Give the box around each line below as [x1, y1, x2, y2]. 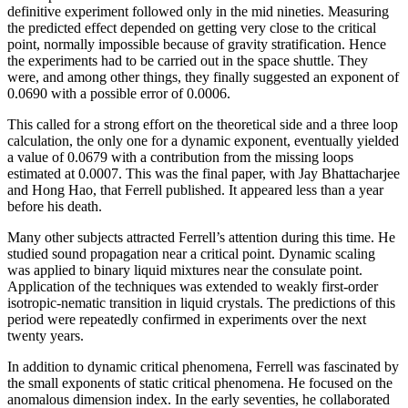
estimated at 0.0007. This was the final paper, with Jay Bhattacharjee [7, 165, 400, 181]
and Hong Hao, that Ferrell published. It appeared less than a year [7, 181, 383, 198]
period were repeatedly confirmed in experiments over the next [7, 311, 366, 327]
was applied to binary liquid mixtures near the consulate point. [7, 261, 362, 278]
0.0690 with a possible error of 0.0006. [7, 85, 230, 101]
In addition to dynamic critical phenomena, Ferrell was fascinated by [7, 358, 399, 374]
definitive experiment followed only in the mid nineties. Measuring [7, 3, 389, 19]
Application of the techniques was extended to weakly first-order [7, 278, 378, 294]
